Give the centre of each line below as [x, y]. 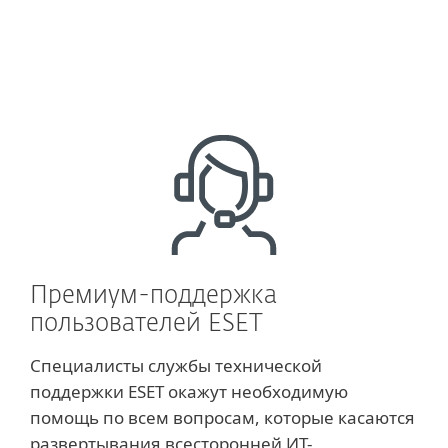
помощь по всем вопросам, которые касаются [222, 417]
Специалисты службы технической [176, 365]
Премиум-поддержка [153, 296]
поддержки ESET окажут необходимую [189, 391]
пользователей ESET [146, 324]
